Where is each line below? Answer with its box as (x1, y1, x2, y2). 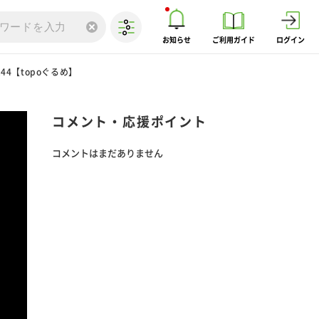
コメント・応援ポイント (52, 115, 207, 128)
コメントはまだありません (52, 149, 163, 158)
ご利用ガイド (212, 36, 255, 43)
